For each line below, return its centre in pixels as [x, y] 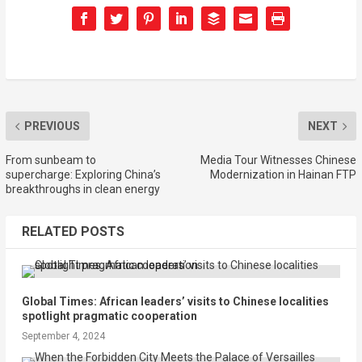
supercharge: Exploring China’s [83, 175]
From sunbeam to [51, 160]
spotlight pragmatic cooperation [109, 316]
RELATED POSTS [73, 232]
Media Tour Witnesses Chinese [279, 160]
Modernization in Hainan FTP [284, 175]
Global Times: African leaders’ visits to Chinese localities [175, 302]
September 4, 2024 [63, 337]
